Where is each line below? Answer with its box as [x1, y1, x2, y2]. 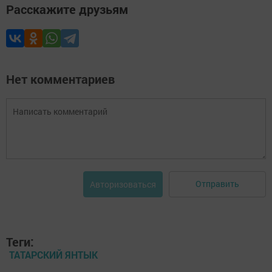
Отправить [195, 178, 239, 190]
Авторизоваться [90, 178, 156, 190]
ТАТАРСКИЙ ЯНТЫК [9, 248, 98, 261]
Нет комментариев [6, 70, 115, 87]
